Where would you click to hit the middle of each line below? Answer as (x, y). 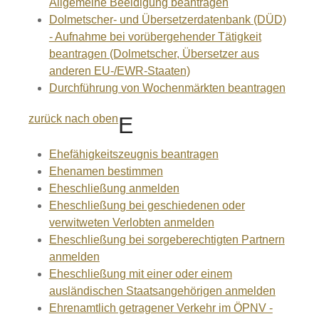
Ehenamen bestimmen (106, 171)
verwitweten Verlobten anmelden (131, 223)
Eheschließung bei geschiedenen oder (147, 205)
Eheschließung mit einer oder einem (140, 274)
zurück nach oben (73, 119)
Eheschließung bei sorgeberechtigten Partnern (167, 240)
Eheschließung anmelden (114, 188)
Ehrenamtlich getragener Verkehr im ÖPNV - (161, 308)
